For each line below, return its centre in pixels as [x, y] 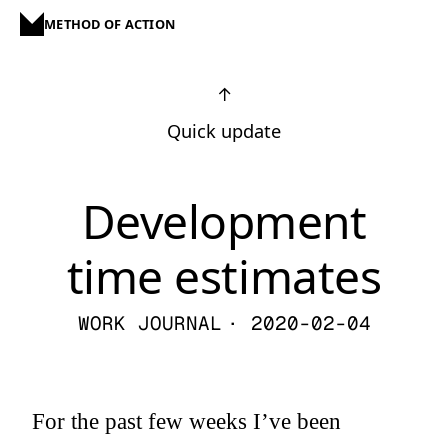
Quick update [224, 131]
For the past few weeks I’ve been [186, 421]
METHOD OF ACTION [110, 24]
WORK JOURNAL [149, 323]
